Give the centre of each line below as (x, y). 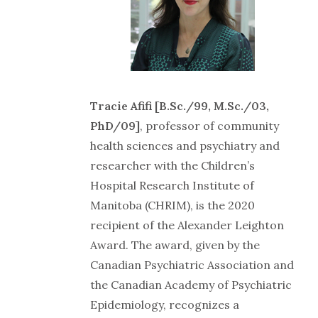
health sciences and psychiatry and (185, 145)
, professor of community (209, 125)
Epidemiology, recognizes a (165, 304)
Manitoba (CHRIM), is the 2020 (172, 205)
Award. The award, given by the (175, 245)
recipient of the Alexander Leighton (187, 225)
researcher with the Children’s (172, 165)
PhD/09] (115, 125)
